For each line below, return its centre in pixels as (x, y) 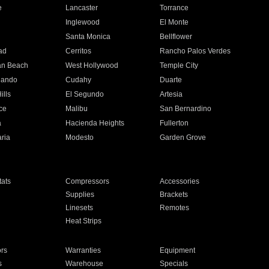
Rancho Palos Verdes (195, 51)
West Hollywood (92, 65)
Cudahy (78, 80)
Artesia (171, 94)
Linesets (79, 208)
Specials (174, 264)
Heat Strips (83, 221)
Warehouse (84, 264)
